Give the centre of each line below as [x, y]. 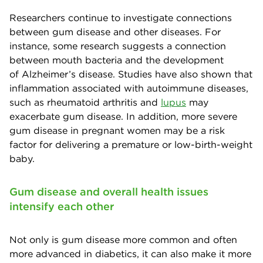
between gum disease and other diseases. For [115, 31]
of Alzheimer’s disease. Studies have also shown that [131, 74]
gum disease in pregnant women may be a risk [117, 130]
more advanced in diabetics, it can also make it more [130, 253]
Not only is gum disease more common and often [123, 239]
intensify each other [62, 206]
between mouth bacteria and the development [117, 60]
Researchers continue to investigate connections [121, 17]
